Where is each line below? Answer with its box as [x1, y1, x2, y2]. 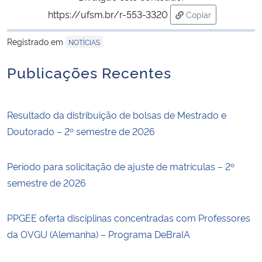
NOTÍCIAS [68, 36, 100, 47]
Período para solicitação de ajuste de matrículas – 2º [7, 159, 235, 173]
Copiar [186, 8, 211, 20]
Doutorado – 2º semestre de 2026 [7, 124, 155, 137]
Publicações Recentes [7, 61, 171, 82]
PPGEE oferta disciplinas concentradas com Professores [7, 211, 250, 224]
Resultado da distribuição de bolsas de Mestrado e [7, 108, 226, 121]
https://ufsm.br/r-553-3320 [48, 7, 168, 20]
